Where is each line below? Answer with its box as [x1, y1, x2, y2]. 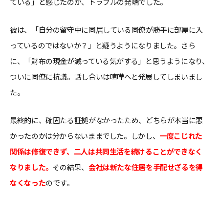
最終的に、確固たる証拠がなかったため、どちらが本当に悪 [10, 115, 203, 125]
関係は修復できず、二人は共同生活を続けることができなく [10, 146, 202, 156]
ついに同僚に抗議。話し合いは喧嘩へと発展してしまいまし [10, 71, 202, 82]
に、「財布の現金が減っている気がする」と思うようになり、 [10, 56, 209, 66]
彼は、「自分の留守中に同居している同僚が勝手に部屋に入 [10, 24, 203, 35]
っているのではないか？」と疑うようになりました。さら [10, 40, 196, 50]
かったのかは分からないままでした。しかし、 [10, 131, 160, 141]
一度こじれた [159, 131, 202, 141]
